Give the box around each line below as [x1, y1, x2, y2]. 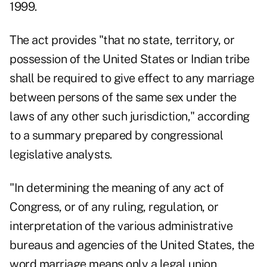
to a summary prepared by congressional [10, 128, 223, 143]
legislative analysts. [10, 147, 112, 162]
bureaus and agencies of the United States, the [10, 238, 254, 253]
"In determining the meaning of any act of [10, 181, 224, 195]
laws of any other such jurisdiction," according [10, 109, 250, 124]
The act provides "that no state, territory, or [10, 33, 234, 48]
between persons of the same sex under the [10, 90, 237, 105]
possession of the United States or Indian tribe [10, 52, 250, 67]
